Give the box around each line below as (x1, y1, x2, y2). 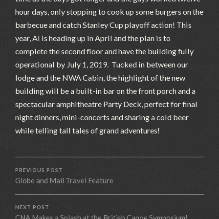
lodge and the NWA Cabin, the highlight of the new (15, 73, 186, 83)
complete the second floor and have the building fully (15, 46, 194, 56)
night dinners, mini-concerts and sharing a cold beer (15, 112, 189, 122)
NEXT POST (15, 204, 50, 211)
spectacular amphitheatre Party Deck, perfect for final (15, 99, 198, 109)
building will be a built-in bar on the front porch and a (15, 86, 196, 96)
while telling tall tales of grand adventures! (15, 126, 160, 135)
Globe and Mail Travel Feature (15, 176, 114, 185)
